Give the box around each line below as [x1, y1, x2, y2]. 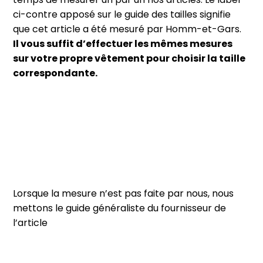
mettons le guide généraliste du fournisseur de [13, 201, 227, 215]
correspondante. [13, 66, 98, 80]
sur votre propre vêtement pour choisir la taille [13, 52, 246, 66]
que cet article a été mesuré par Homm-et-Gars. [13, 22, 242, 36]
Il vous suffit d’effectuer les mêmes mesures [13, 37, 233, 51]
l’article [13, 216, 48, 230]
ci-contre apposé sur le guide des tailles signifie [13, 8, 231, 22]
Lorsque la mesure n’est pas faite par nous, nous [13, 187, 234, 201]
